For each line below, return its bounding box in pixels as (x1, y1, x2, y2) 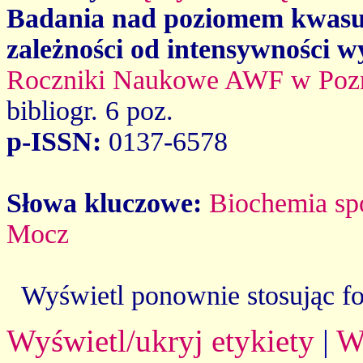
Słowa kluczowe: (6, 187, 209, 218)
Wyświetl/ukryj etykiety (6, 322, 314, 358)
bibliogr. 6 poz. (6, 95, 173, 126)
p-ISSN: (6, 126, 109, 156)
